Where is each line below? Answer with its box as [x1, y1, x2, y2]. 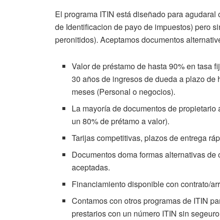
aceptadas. [72, 162, 110, 173]
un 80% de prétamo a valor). [72, 115, 170, 127]
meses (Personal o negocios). [72, 86, 176, 98]
